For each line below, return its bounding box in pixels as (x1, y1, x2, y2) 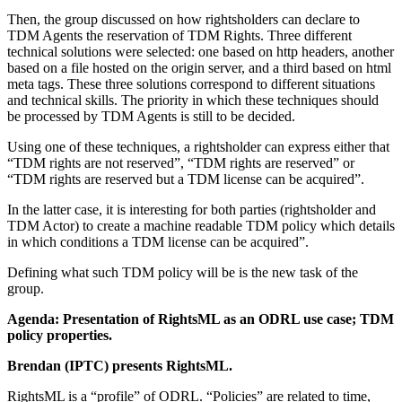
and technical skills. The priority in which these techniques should (7, 92, 379, 109)
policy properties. (7, 328, 112, 344)
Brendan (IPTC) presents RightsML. (7, 358, 240, 374)
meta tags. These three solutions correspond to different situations (7, 76, 375, 92)
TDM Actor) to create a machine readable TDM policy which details (7, 218, 395, 234)
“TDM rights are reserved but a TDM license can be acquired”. (7, 171, 368, 188)
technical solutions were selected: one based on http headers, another (7, 44, 394, 60)
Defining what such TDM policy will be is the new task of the (7, 265, 358, 281)
